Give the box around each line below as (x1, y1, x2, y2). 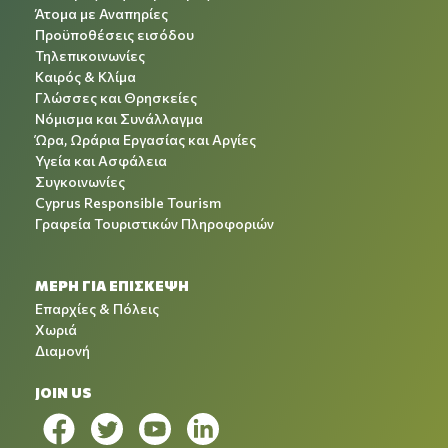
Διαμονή (35, 341, 90, 359)
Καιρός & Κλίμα (35, 67, 136, 85)
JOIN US (35, 383, 92, 401)
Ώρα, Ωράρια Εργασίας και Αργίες (35, 130, 256, 148)
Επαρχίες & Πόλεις (35, 299, 159, 317)
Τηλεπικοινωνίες (35, 46, 145, 64)
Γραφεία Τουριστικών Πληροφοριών (35, 214, 274, 232)
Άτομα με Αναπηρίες (35, 4, 168, 22)
